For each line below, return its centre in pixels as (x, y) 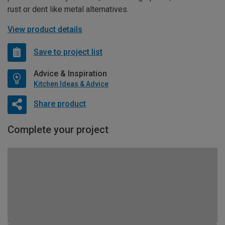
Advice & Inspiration (70, 73)
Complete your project (58, 129)
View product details (45, 29)
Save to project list (68, 52)
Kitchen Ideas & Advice (71, 84)
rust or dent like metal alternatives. (68, 9)
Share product (60, 104)
